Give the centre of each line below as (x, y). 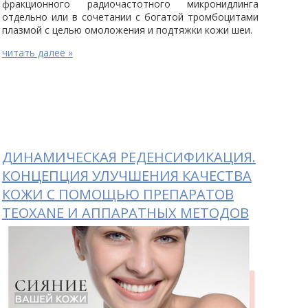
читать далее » (37, 52)
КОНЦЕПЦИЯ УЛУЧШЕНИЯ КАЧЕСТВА (126, 175)
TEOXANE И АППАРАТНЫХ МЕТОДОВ (125, 212)
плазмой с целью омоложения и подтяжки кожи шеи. (127, 30)
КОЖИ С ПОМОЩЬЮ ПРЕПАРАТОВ (118, 194)
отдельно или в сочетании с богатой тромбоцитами (130, 16)
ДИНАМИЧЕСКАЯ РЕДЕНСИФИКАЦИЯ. (129, 157)
